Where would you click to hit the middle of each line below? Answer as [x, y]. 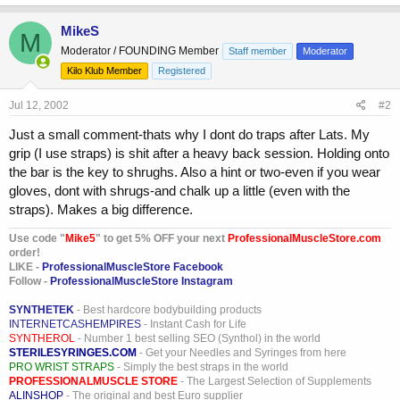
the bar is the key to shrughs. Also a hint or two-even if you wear [195, 172]
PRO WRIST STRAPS [62, 367]
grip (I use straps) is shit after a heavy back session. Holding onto [199, 154]
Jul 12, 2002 [39, 106]
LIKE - [24, 267]
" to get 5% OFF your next [162, 239]
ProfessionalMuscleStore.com [304, 239]
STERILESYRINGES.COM [73, 353]
